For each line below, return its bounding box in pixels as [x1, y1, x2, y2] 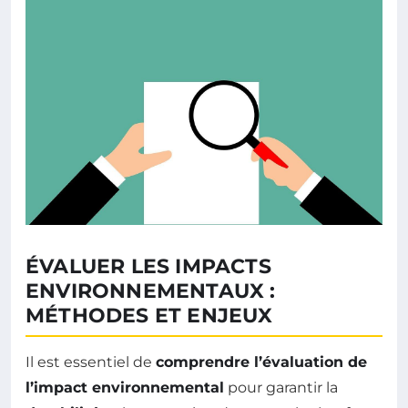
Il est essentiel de [25, 353, 156, 372]
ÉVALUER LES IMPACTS [25, 254, 271, 280]
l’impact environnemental [25, 379, 224, 397]
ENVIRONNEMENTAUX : [25, 279, 276, 304]
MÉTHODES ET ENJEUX [25, 303, 273, 329]
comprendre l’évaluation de [156, 353, 367, 372]
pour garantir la [224, 379, 338, 397]
